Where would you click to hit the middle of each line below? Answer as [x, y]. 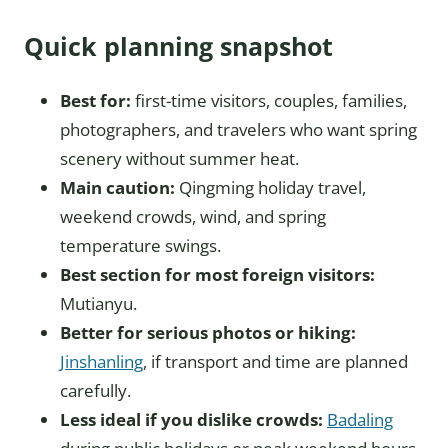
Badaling [360, 419]
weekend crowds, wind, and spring [193, 216]
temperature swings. [140, 245]
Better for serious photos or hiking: [208, 332]
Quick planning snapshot [178, 46]
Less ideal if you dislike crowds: [191, 419]
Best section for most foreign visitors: [217, 274]
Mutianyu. [98, 303]
